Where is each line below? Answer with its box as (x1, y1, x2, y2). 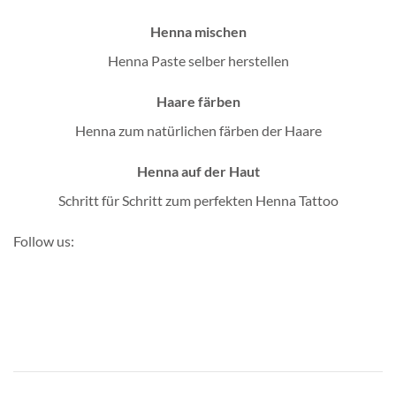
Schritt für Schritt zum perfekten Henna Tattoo (57, 191, 339, 209)
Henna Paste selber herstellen (107, 52, 289, 70)
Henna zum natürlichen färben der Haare (74, 122, 322, 140)
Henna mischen (149, 23, 247, 41)
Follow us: (13, 232, 74, 249)
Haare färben (156, 93, 240, 110)
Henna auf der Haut (136, 162, 260, 179)
